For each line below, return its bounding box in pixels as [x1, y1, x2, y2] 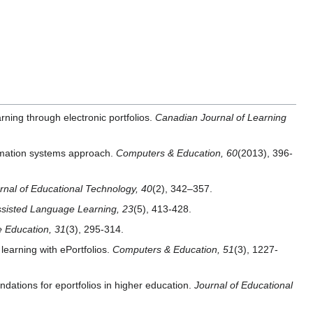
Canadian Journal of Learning [155, 112, 286, 124]
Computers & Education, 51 [112, 244, 234, 256]
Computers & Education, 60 [116, 147, 238, 159]
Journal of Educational [194, 279, 293, 291]
